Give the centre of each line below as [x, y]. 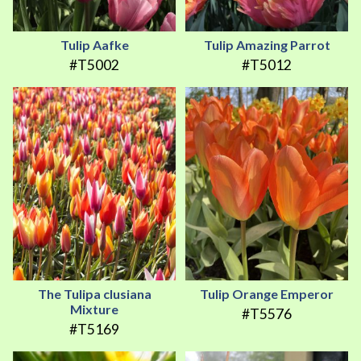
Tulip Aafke [94, 45]
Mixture [94, 309]
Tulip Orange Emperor [267, 294]
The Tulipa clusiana [94, 294]
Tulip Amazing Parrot [267, 45]
